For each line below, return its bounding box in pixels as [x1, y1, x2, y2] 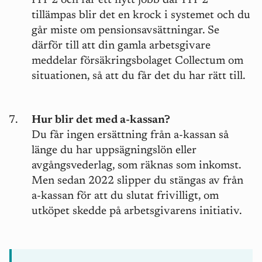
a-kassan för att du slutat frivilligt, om [32, 191, 219, 202]
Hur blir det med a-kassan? [32, 115, 170, 126]
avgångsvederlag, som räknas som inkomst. [32, 160, 241, 172]
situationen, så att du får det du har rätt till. [32, 71, 246, 82]
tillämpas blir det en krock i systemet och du [32, 10, 250, 22]
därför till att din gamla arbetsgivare [32, 40, 211, 52]
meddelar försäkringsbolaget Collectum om [32, 56, 243, 67]
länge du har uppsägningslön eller [32, 145, 196, 157]
